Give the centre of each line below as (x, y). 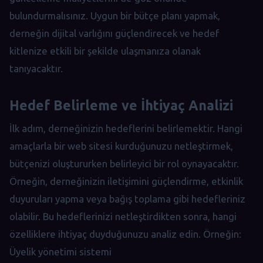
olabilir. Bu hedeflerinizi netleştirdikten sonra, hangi (123, 217)
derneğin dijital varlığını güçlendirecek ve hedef (114, 33)
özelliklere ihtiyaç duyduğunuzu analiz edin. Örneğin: (125, 234)
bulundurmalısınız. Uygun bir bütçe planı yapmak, (115, 15)
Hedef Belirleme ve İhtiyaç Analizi (121, 105)
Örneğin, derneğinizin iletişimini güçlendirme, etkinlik (126, 181)
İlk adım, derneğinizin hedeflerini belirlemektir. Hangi (126, 129)
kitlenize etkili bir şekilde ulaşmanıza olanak (105, 50)
